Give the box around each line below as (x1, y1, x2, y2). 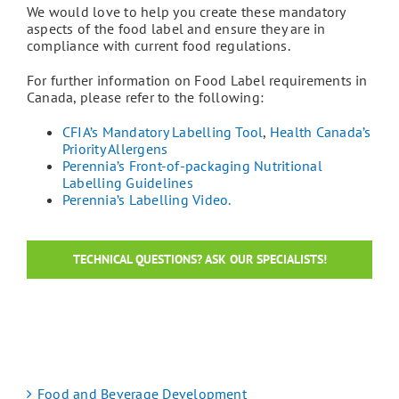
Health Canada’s (269, 123, 371, 142)
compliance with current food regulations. (27, 37, 290, 55)
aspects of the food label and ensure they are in (27, 20, 326, 38)
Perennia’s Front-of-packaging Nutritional (62, 157, 322, 175)
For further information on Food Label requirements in (27, 71, 368, 90)
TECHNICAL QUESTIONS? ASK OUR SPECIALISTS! (72, 251, 327, 268)
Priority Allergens (62, 140, 168, 159)
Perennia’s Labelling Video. (62, 191, 232, 209)
